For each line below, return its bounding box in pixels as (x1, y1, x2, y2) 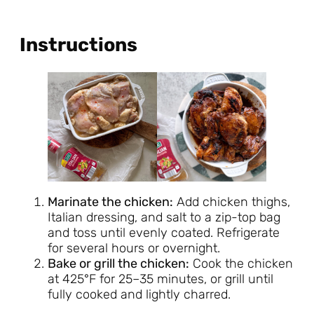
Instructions (20, 34, 137, 57)
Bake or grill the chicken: (48, 255, 189, 271)
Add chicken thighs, (173, 193, 290, 210)
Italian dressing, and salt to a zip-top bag (48, 209, 280, 225)
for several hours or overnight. (48, 240, 220, 256)
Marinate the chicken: (48, 193, 173, 210)
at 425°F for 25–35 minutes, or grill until (48, 271, 273, 287)
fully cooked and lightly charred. (48, 286, 231, 302)
